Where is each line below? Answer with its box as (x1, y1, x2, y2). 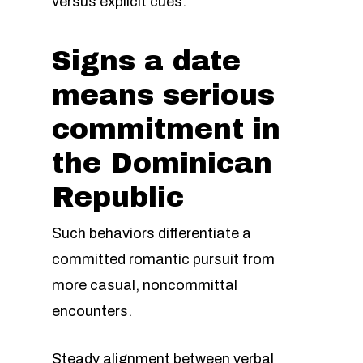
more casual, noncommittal (52, 277, 237, 293)
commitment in (52, 114, 280, 144)
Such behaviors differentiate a (52, 225, 251, 241)
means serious (52, 80, 275, 110)
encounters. (52, 303, 132, 319)
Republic (52, 182, 184, 212)
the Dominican (52, 148, 272, 178)
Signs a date (52, 46, 241, 76)
